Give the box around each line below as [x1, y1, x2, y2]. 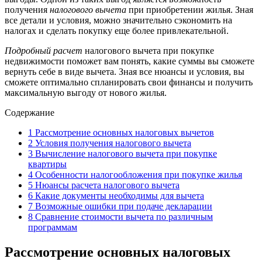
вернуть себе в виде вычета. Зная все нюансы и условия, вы [5, 67, 244, 77]
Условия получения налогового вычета [33, 138, 191, 149]
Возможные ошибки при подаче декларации [33, 201, 212, 212]
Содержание [5, 108, 54, 118]
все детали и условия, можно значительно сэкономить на [5, 15, 232, 26]
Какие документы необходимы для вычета [33, 191, 204, 201]
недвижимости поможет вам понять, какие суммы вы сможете [5, 56, 254, 67]
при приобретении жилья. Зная [126, 5, 253, 15]
